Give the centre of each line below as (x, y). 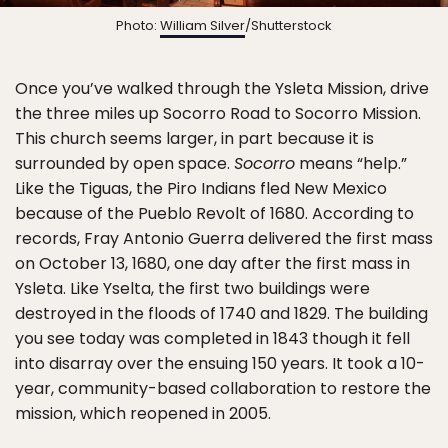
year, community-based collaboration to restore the (223, 388)
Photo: (138, 25)
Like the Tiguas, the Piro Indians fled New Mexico (201, 188)
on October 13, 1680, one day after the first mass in (212, 263)
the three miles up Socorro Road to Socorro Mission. (218, 113)
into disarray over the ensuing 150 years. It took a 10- (220, 363)
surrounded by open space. (124, 163)
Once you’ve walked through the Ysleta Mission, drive (222, 88)
